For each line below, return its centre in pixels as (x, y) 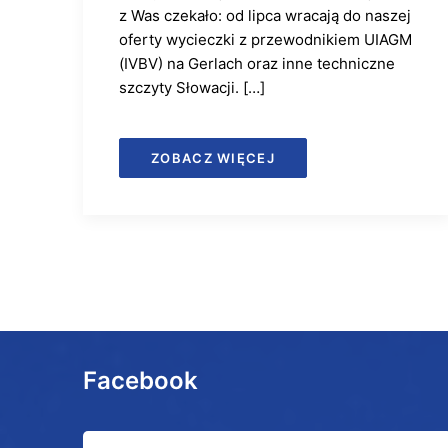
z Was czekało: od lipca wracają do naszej (265, 15)
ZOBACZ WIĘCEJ (213, 158)
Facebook (140, 380)
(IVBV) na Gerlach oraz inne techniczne (257, 63)
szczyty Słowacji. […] (192, 87)
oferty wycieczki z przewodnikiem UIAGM (265, 39)
